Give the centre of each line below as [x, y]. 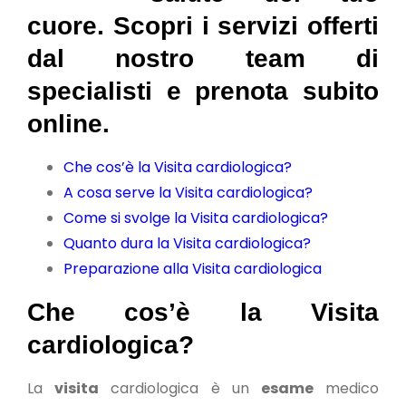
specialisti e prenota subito [203, 91]
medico [346, 388]
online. [68, 124]
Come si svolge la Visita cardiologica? [196, 218]
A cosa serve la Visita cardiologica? [188, 193]
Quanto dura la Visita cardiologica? [187, 243]
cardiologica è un [180, 388]
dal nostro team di [203, 58]
